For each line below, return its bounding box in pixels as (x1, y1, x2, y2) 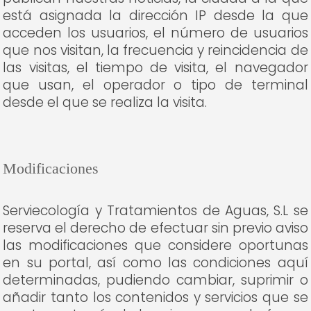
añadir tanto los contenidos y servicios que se (3, 288, 308, 307)
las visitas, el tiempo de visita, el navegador (3, 58, 308, 77)
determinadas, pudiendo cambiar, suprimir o (3, 271, 308, 289)
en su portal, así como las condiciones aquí (3, 253, 308, 272)
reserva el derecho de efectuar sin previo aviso (3, 219, 308, 237)
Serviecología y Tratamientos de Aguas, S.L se (3, 201, 308, 220)
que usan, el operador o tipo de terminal (3, 76, 308, 94)
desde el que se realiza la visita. (3, 93, 208, 112)
